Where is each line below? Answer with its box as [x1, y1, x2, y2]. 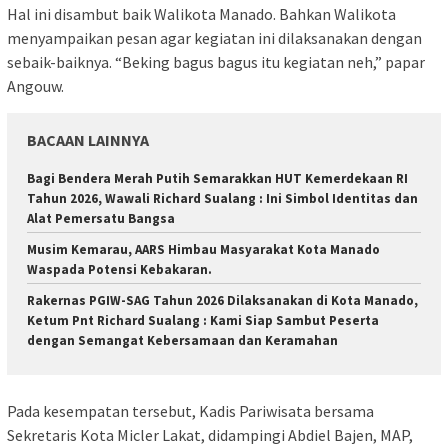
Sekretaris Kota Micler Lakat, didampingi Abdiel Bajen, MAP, [7, 425, 413, 446]
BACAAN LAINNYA [27, 129, 149, 150]
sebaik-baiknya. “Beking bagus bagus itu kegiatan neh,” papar [7, 51, 425, 72]
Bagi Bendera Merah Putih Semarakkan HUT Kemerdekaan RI [27, 169, 408, 187]
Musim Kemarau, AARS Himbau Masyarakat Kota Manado [27, 240, 380, 258]
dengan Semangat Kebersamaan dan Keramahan [27, 331, 338, 349]
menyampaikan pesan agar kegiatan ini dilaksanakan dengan [7, 27, 422, 48]
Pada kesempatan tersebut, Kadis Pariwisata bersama [7, 401, 374, 422]
